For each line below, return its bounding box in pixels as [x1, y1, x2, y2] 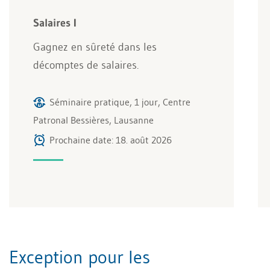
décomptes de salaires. [33, 58, 139, 72]
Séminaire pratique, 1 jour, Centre [49, 95, 190, 108]
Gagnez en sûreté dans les [33, 40, 157, 54]
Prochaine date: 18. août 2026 [49, 133, 172, 146]
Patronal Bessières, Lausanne [33, 113, 154, 126]
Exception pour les [9, 245, 150, 268]
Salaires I [33, 16, 77, 30]
